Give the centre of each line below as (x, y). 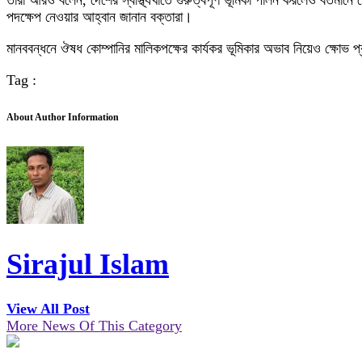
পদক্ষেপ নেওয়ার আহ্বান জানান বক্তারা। (99, 17)
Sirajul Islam (88, 265)
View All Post (48, 309)
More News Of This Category (94, 326)
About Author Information (63, 118)
